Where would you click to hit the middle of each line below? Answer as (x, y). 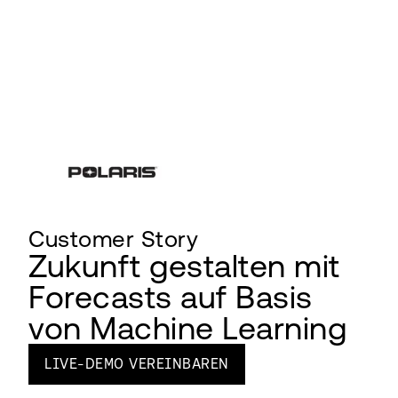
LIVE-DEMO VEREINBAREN (137, 363)
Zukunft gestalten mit (184, 266)
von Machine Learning (187, 328)
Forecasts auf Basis (171, 297)
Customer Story (113, 239)
